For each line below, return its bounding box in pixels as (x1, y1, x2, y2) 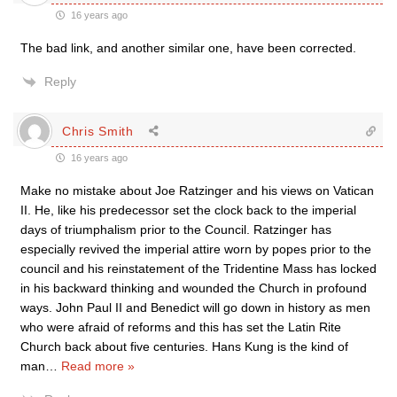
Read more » (61, 359, 135, 373)
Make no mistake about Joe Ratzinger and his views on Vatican (20, 183, 374, 198)
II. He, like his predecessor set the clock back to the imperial (20, 203, 356, 217)
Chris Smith (62, 123, 134, 138)
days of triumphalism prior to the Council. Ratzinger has (20, 222, 331, 237)
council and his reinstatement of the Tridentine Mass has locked (20, 261, 377, 276)
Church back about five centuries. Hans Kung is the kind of (20, 339, 348, 354)
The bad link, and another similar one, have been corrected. (20, 41, 356, 55)
